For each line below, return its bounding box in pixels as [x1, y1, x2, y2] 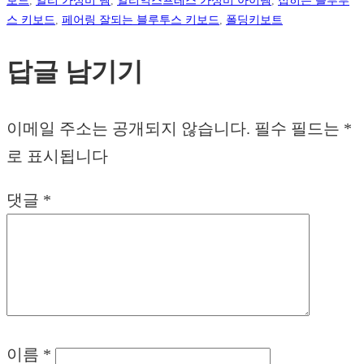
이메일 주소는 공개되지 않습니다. [6, 119, 250, 137]
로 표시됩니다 [6, 146, 108, 165]
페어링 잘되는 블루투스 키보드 [62, 12, 219, 26]
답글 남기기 [6, 56, 143, 86]
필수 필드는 [254, 119, 344, 137]
